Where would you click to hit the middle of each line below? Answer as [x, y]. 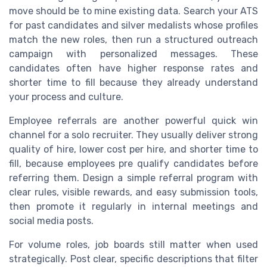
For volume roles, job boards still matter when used [133, 244]
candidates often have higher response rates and [133, 68]
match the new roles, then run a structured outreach [133, 39]
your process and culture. [66, 97]
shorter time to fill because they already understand [133, 82]
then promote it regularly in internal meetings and [133, 206]
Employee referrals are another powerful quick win [133, 120]
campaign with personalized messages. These [133, 54]
